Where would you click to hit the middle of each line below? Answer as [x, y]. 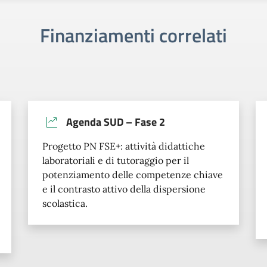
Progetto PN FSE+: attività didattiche [124, 146]
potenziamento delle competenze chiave [133, 174]
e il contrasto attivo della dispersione [124, 189]
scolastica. [65, 203]
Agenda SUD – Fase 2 [116, 122]
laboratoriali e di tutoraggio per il [116, 160]
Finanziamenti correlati [133, 35]
